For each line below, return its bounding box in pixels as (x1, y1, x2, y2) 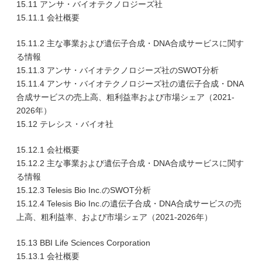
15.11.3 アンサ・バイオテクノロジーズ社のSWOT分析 (16, 65, 219, 75)
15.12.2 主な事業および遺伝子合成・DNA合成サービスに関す (16, 158, 244, 168)
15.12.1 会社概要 (16, 145, 80, 154)
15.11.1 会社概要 (16, 13, 80, 22)
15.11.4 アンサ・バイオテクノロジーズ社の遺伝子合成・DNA (16, 79, 244, 88)
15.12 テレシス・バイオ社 (16, 119, 113, 129)
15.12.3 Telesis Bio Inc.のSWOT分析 (16, 185, 151, 195)
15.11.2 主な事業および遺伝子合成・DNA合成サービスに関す (16, 39, 244, 48)
